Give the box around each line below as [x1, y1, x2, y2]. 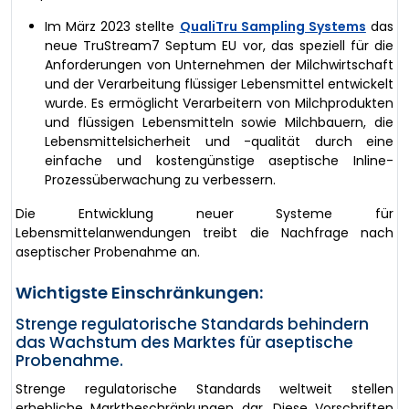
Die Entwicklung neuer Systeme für [16, 204, 393, 223]
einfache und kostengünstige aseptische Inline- [45, 151, 393, 170]
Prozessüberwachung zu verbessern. [45, 170, 276, 189]
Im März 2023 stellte [45, 16, 180, 36]
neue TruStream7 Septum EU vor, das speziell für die [45, 36, 393, 55]
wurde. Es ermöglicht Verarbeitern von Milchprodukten [45, 93, 393, 112]
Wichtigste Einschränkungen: [16, 280, 263, 304]
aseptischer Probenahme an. [16, 242, 200, 261]
